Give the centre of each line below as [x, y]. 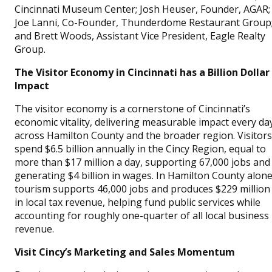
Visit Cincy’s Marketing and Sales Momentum [125, 252]
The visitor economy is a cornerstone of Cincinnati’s [132, 109]
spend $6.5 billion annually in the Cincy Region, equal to [140, 149]
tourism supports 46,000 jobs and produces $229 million [142, 189]
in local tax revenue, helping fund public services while [138, 202]
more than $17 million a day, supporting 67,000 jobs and [142, 162]
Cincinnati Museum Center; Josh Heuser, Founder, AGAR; [142, 9]
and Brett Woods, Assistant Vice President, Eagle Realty [140, 36]
